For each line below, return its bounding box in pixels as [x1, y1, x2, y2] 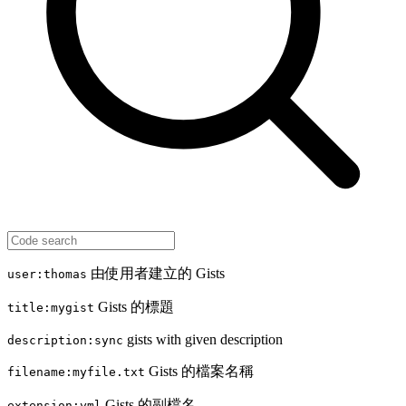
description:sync [7, 333, 123, 347]
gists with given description [123, 332, 283, 347]
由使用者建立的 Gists [87, 266, 225, 281]
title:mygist [7, 301, 94, 314]
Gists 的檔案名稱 [145, 363, 254, 379]
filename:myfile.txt [7, 365, 145, 379]
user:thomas [7, 267, 87, 281]
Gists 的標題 [94, 299, 174, 314]
